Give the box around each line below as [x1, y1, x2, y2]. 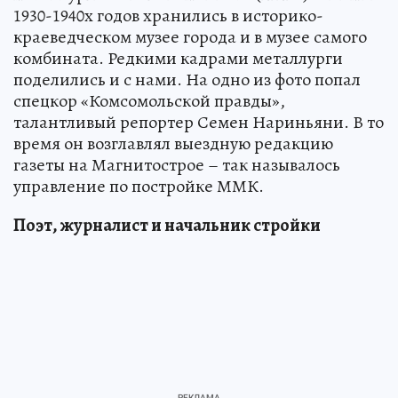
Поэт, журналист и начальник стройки [13, 212, 321, 237]
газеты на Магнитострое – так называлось [13, 152, 340, 177]
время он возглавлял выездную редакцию [13, 131, 333, 155]
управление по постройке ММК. [13, 173, 264, 198]
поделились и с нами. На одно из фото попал [13, 67, 361, 92]
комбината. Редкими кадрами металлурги [13, 45, 343, 70]
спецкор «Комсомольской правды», [13, 88, 285, 113]
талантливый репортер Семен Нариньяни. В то [13, 109, 384, 134]
